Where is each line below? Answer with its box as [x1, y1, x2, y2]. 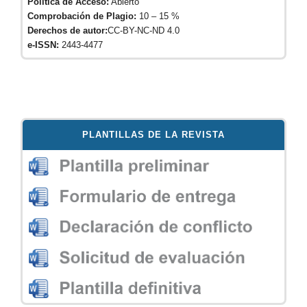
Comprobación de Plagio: [27, 11, 136, 21]
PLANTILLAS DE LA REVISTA [82, 130, 225, 140]
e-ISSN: [27, 40, 62, 50]
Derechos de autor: [27, 25, 108, 36]
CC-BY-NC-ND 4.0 [108, 25, 180, 36]
